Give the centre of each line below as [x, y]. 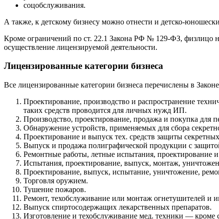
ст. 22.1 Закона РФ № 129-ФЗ [132, 38]
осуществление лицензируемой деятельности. [81, 47]
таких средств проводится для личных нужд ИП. [105, 110]
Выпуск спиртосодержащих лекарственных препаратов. [118, 207]
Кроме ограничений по [44, 38]
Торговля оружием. [56, 181]
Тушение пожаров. [55, 190]
